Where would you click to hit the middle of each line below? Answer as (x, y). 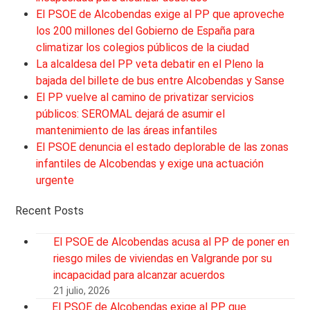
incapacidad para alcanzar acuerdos (139, 275)
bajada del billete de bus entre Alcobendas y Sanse (161, 80)
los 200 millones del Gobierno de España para (146, 30)
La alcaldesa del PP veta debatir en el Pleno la (150, 64)
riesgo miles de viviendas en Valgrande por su (163, 258)
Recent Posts (50, 210)
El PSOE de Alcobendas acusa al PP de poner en (172, 241)
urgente (55, 180)
